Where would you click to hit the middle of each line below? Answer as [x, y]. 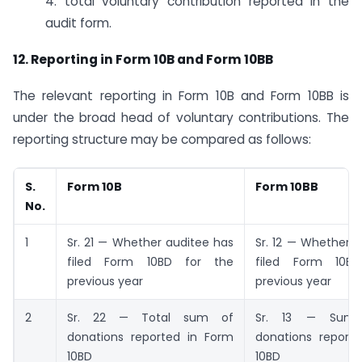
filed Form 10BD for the [150, 262]
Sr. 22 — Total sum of [150, 318]
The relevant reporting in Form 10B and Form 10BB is [181, 95]
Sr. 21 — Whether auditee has [150, 243]
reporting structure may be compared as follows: [162, 139]
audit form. [78, 23]
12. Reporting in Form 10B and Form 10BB [143, 59]
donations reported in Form [150, 337]
